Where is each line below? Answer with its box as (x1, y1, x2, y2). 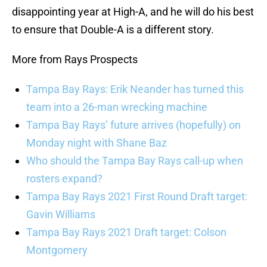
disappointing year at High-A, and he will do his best (12, 5, 254, 18)
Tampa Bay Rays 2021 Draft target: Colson (26, 226, 226, 239)
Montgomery (26, 244, 88, 257)
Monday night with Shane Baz (26, 136, 167, 150)
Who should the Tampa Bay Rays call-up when (26, 154, 243, 167)
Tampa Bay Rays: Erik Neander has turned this (26, 83, 244, 96)
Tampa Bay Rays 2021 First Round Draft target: (26, 190, 247, 203)
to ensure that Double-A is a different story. (12, 23, 214, 36)
